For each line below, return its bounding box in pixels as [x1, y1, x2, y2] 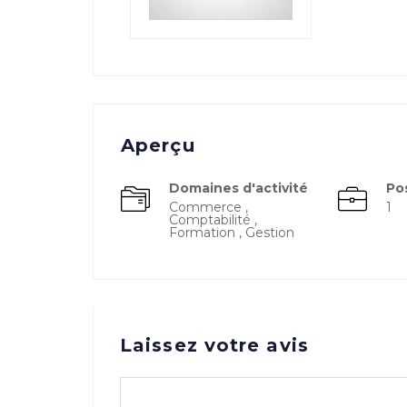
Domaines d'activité [169, 180, 308, 196]
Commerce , [169, 199, 248, 215]
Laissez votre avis [120, 334, 309, 356]
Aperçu [121, 134, 195, 156]
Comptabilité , [169, 212, 257, 228]
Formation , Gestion [169, 224, 294, 241]
